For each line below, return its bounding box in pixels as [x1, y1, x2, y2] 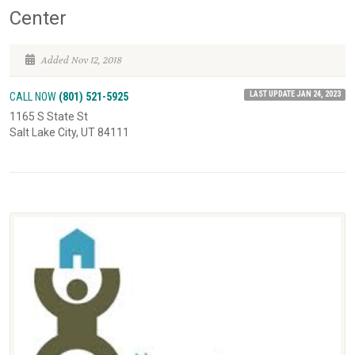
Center [10, 7, 67, 30]
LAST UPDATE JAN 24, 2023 [249, 89, 341, 100]
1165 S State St [10, 110, 88, 124]
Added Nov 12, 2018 [39, 54, 122, 67]
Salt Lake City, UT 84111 [10, 126, 129, 139]
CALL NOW [10, 90, 59, 104]
